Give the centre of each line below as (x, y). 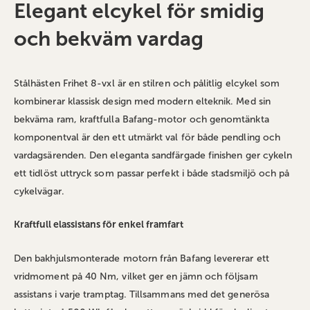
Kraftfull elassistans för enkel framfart (99, 224)
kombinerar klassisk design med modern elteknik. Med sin (142, 102)
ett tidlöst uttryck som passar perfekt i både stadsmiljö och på (152, 174)
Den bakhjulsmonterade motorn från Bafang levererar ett (142, 258)
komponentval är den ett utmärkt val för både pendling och (147, 138)
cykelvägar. (39, 192)
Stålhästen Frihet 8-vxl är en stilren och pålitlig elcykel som (147, 84)
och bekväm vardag (109, 39)
